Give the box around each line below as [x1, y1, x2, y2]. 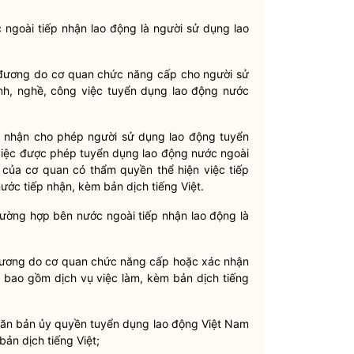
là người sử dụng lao [136, 21, 250, 35]
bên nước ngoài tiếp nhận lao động [53, 209, 237, 222]
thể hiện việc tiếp [153, 163, 250, 176]
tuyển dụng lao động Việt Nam [87, 317, 250, 330]
